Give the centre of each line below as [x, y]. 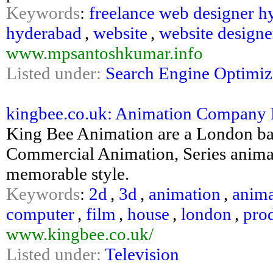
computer [40, 214]
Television [142, 254]
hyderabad [44, 33]
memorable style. [68, 174]
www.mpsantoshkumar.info [105, 53]
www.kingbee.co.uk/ [80, 234]
